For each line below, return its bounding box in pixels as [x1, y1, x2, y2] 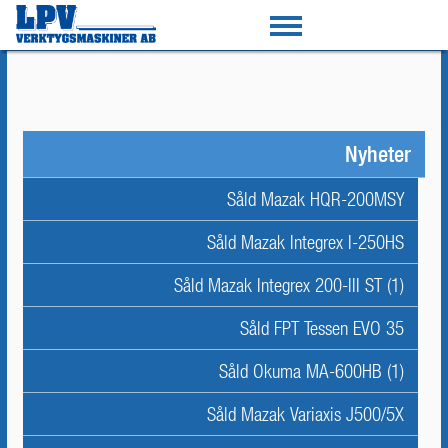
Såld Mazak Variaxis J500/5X [207, 403, 404, 425]
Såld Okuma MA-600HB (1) [219, 360, 404, 382]
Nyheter [345, 141, 411, 167]
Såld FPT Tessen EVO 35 [240, 317, 404, 339]
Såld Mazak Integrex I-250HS [207, 231, 404, 253]
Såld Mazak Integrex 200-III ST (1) [174, 274, 404, 296]
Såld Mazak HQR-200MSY [227, 188, 404, 210]
